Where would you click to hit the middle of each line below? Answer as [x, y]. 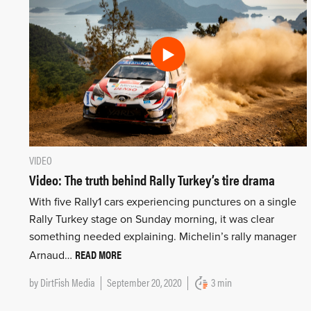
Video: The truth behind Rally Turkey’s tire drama [152, 180]
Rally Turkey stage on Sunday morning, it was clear [152, 220]
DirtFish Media [68, 283]
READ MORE [98, 255]
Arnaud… [52, 256]
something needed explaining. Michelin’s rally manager [163, 237]
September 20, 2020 [144, 283]
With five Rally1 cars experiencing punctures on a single [163, 202]
